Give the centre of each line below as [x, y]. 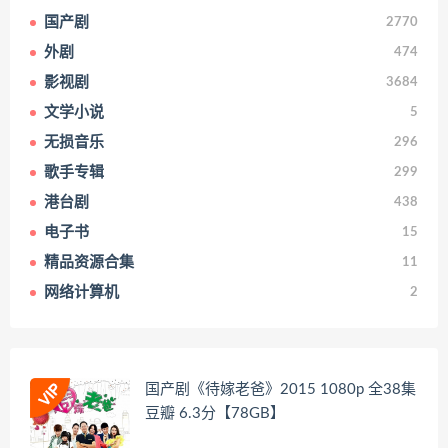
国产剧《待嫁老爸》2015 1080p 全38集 [280, 389]
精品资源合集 [89, 262]
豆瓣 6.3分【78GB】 [215, 413]
